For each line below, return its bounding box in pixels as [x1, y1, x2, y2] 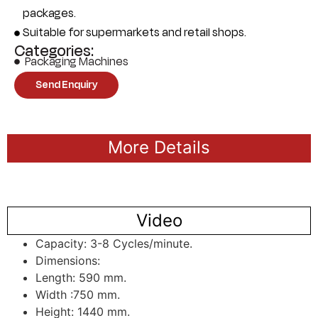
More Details [108, 136, 210, 158]
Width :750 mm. [35, 287, 120, 302]
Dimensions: [35, 253, 100, 268]
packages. [23, 4, 76, 22]
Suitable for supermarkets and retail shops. [23, 23, 246, 41]
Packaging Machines [25, 53, 128, 70]
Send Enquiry [35, 77, 97, 92]
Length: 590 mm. [35, 270, 126, 285]
